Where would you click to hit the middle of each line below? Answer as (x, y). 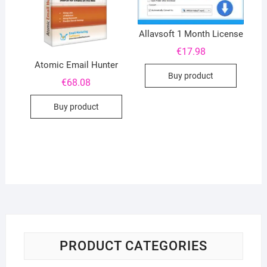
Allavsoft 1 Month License (191, 34)
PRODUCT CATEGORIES (133, 246)
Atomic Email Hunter (76, 65)
